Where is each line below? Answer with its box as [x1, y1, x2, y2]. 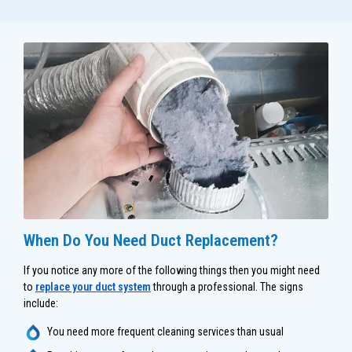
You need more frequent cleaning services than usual [47, 324, 284, 338]
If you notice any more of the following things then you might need [24, 263, 320, 277]
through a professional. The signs [151, 280, 303, 293]
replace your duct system [35, 280, 151, 293]
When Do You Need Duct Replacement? [24, 230, 278, 250]
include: [24, 296, 58, 310]
